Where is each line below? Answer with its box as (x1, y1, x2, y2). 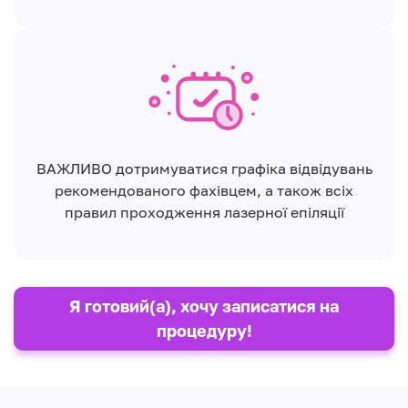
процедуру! (156, 321, 252, 342)
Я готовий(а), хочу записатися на (69, 296, 339, 317)
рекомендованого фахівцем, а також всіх (55, 181, 353, 200)
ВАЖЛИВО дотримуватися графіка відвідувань (36, 159, 372, 178)
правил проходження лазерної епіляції (64, 203, 344, 222)
